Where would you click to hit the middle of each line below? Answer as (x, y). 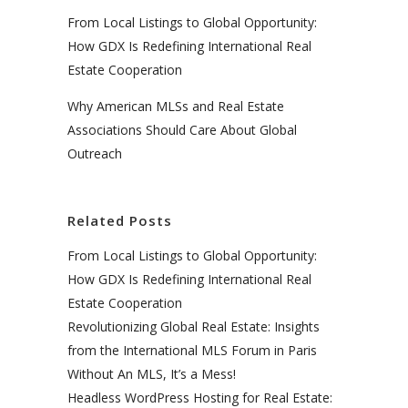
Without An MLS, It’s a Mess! (152, 373)
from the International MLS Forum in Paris (192, 350)
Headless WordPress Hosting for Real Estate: (200, 397)
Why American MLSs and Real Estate (176, 106)
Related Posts (120, 220)
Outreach (95, 153)
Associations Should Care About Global (182, 129)
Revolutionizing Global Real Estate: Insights (194, 326)
